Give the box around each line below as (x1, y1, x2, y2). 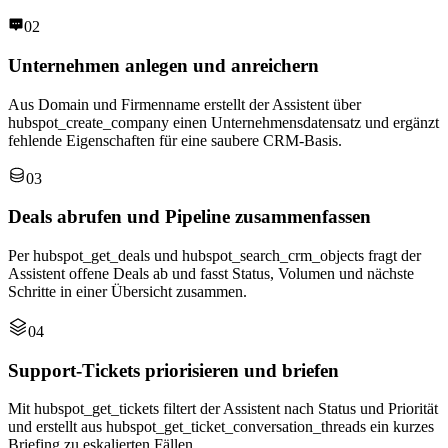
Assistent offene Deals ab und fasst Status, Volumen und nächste (8, 264, 414, 282)
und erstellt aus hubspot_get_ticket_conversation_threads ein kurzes (8, 418, 434, 436)
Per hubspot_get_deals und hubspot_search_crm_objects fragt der (8, 246, 421, 264)
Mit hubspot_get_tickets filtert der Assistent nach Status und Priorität (8, 400, 438, 418)
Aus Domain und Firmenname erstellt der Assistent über (8, 95, 361, 113)
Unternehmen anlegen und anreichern (8, 54, 319, 76)
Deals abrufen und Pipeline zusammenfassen (8, 206, 371, 228)
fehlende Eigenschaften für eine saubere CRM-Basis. (8, 131, 342, 149)
